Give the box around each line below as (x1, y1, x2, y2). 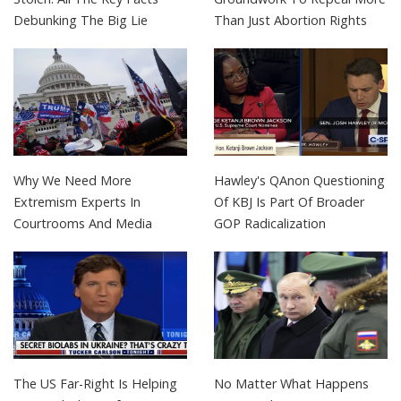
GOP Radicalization (214, 215, 326, 233)
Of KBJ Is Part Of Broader (214, 193, 364, 211)
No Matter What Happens (214, 375, 369, 393)
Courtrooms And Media (13, 215, 152, 233)
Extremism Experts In (13, 193, 141, 211)
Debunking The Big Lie (13, 12, 148, 30)
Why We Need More (13, 172, 132, 190)
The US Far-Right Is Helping (13, 375, 177, 393)
